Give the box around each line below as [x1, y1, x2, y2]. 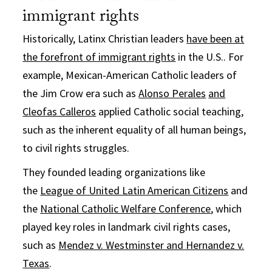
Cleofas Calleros [22, 104, 97, 118]
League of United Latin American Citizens [40, 183, 229, 197]
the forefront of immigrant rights [22, 49, 176, 64]
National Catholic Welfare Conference [40, 201, 211, 216]
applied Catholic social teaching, [96, 104, 244, 118]
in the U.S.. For [175, 49, 244, 64]
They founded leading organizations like [22, 165, 206, 179]
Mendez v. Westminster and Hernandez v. [58, 237, 245, 252]
